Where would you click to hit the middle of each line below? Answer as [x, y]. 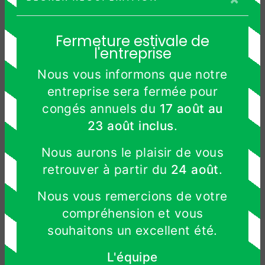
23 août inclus [130, 125]
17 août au [191, 108]
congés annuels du [101, 108]
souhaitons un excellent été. [132, 230]
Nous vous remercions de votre [132, 196]
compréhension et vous [132, 213]
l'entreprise [132, 53]
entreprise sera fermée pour [132, 91]
